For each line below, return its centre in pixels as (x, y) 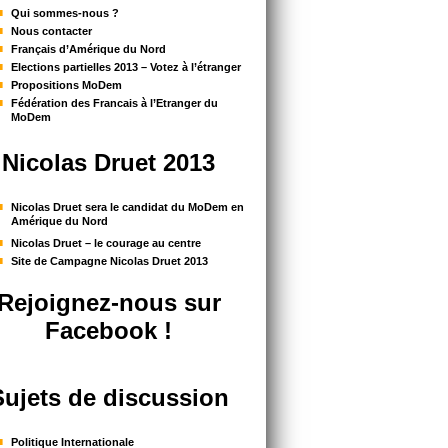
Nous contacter (51, 30)
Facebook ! (108, 330)
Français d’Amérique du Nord (88, 48)
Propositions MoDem (66, 84)
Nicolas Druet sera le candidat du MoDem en (127, 206)
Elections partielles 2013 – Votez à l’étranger (126, 66)
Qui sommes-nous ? (65, 12)
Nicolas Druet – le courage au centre (106, 242)
